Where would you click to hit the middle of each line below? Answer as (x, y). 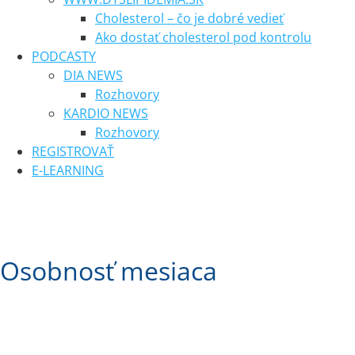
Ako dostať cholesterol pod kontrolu (203, 37)
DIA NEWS (93, 75)
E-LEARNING (68, 170)
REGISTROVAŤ (73, 151)
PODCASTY (64, 56)
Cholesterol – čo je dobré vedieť (189, 18)
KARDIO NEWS (106, 113)
